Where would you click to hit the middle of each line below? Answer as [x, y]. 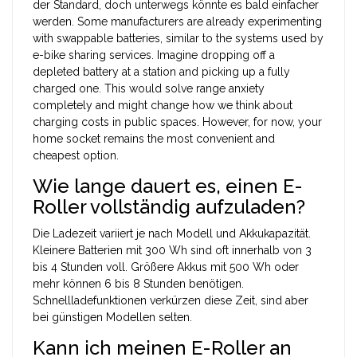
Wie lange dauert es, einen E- [168, 186]
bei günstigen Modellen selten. [112, 317]
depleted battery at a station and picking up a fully [161, 71]
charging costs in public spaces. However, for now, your [177, 122]
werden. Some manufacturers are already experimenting [177, 21]
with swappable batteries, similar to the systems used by [178, 38]
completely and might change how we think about [163, 105]
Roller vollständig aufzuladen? [169, 206]
